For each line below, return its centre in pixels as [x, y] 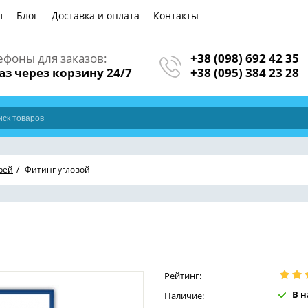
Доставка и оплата [96, 15]
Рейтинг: [183, 276]
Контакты [176, 15]
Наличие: [184, 296]
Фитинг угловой [57, 169]
